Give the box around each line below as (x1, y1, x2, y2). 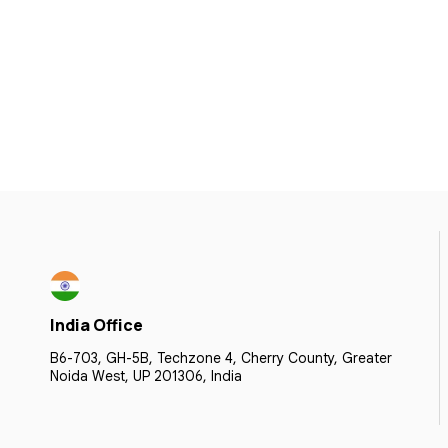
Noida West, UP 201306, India (50, 367, 242, 385)
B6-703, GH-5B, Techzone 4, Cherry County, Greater (50, 349, 392, 367)
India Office (50, 314, 143, 336)
